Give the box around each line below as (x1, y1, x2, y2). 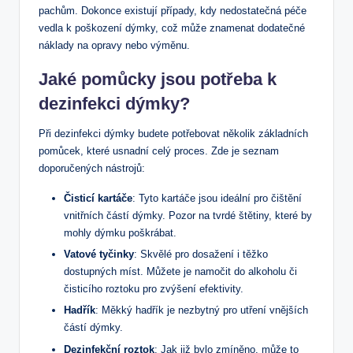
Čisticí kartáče (64, 192, 132, 205)
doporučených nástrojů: (39, 162, 145, 175)
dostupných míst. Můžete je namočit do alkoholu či (64, 266, 297, 278)
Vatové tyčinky (64, 248, 134, 261)
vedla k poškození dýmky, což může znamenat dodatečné (39, 22, 305, 35)
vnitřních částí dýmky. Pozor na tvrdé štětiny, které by (64, 210, 312, 222)
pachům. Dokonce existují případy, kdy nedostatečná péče (39, 5, 307, 17)
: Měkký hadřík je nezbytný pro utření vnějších (95, 304, 308, 317)
